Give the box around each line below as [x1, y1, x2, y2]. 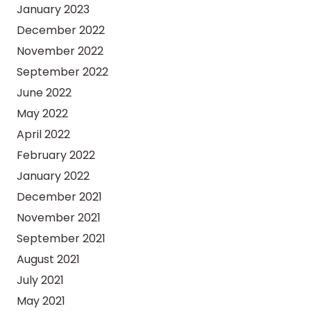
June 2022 [17, 85, 72, 101]
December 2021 [17, 189, 102, 205]
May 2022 [17, 106, 68, 122]
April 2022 [17, 126, 70, 143]
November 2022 [17, 43, 103, 60]
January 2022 [17, 168, 90, 185]
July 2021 [17, 272, 64, 289]
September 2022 [17, 64, 108, 81]
